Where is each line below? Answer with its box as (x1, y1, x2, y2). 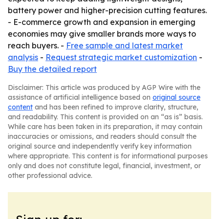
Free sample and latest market (66, 41, 183, 50)
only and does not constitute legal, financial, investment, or (8, 161, 201, 170)
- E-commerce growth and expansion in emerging (8, 17, 196, 27)
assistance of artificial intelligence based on (8, 93, 153, 102)
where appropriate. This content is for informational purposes (8, 152, 208, 160)
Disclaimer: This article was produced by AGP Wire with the (8, 83, 200, 92)
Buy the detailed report (8, 64, 97, 74)
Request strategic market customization (45, 52, 197, 62)
